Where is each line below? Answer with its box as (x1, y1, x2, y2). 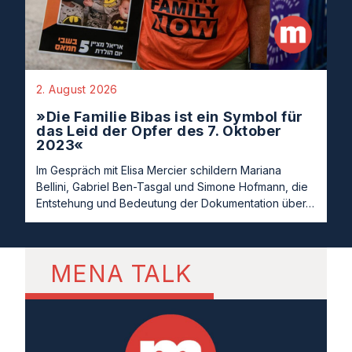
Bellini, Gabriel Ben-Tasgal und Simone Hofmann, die (36, 179, 308, 193)
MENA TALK (50, 258, 192, 288)
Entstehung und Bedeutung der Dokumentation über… (36, 196, 314, 210)
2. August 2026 (36, 82, 118, 96)
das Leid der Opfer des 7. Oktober (36, 122, 282, 139)
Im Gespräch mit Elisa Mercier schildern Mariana (36, 163, 281, 177)
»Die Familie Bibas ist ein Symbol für (36, 108, 303, 125)
